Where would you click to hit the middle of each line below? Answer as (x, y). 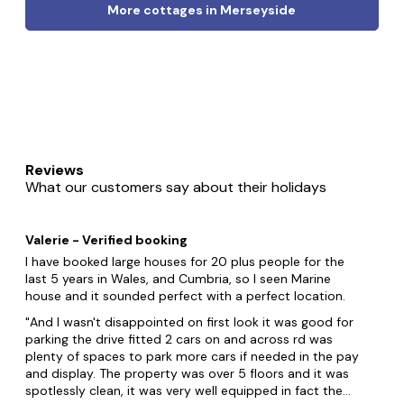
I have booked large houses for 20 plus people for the (185, 262)
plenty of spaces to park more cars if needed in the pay (193, 357)
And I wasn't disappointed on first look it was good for (192, 322)
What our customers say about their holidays (176, 188)
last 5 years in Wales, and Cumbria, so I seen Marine (179, 279)
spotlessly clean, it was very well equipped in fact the (184, 391)
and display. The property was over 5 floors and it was (188, 374)
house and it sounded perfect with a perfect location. (186, 296)
